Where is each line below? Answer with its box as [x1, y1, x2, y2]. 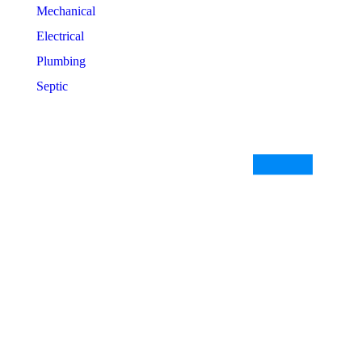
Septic [36, 78, 68, 93]
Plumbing [36, 53, 86, 68]
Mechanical [36, 3, 95, 18]
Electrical [36, 28, 84, 43]
